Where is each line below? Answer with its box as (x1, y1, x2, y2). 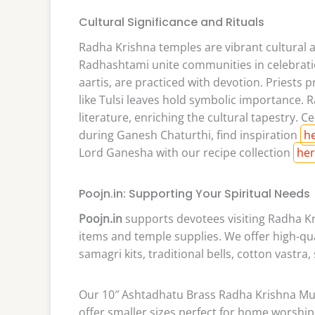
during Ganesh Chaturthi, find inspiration (79, 127, 300, 143)
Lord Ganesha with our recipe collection (79, 144, 293, 160)
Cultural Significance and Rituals (79, 13, 264, 30)
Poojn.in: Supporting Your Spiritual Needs (79, 185, 310, 202)
